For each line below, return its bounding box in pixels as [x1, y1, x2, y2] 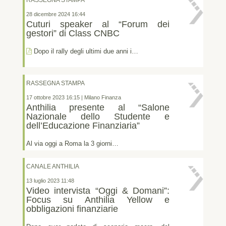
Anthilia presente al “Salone [26, 102, 169, 112]
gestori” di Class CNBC [26, 28, 120, 38]
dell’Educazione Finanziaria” [26, 120, 140, 131]
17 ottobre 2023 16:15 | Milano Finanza [26, 94, 122, 100]
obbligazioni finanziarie [26, 203, 119, 214]
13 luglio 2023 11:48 [26, 177, 75, 184]
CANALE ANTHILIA [26, 162, 80, 170]
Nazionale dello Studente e [26, 111, 169, 122]
